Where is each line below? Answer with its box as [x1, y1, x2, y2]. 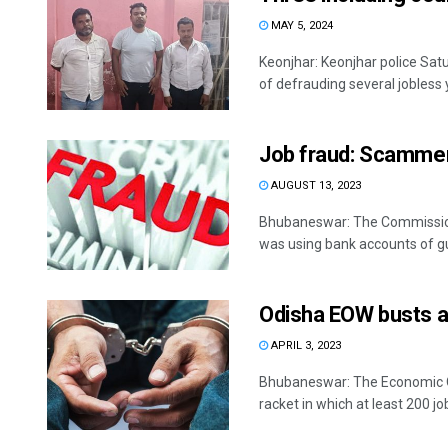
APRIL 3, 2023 [268, 338, 341, 352]
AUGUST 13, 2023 [268, 178, 361, 192]
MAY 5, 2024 [268, 18, 333, 32]
